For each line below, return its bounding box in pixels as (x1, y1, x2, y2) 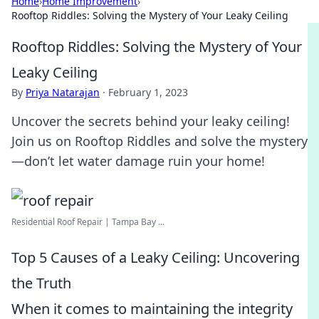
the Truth (11, 273, 71, 293)
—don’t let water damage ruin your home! (11, 152, 265, 169)
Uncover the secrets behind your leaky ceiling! (11, 113, 290, 130)
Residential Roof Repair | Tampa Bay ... (11, 216, 164, 228)
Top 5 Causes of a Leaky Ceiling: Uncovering (11, 248, 300, 267)
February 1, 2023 (108, 85, 188, 99)
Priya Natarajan (26, 85, 100, 99)
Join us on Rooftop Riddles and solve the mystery (11, 132, 308, 150)
